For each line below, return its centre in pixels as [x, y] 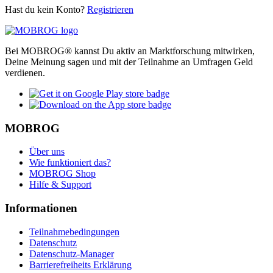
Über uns [47, 152]
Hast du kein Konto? [46, 9]
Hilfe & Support [60, 185]
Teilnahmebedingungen [74, 232]
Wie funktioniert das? [70, 163]
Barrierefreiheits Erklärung [80, 264]
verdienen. [25, 73]
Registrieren [110, 9]
